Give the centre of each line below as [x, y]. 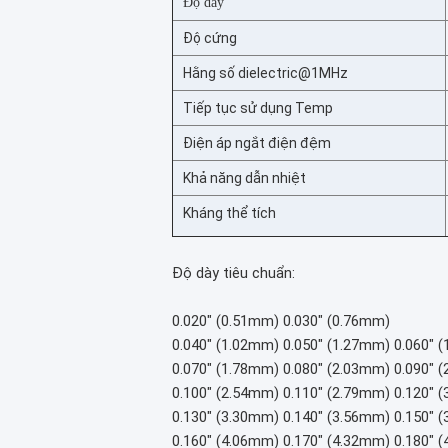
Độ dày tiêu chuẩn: [233, 273]
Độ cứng [210, 38]
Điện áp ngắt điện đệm [257, 143]
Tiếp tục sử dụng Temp [258, 108]
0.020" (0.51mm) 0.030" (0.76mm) [281, 321]
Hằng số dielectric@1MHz [265, 73]
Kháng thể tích [229, 213]
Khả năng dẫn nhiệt [244, 178]
